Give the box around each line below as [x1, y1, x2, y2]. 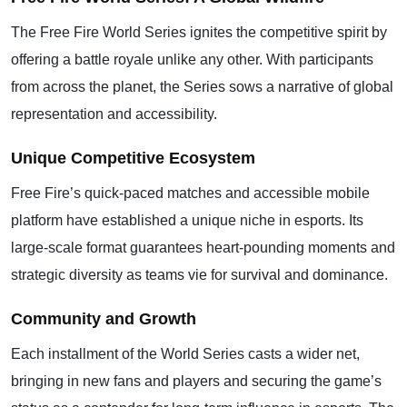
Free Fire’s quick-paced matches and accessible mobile [11, 185, 370, 201]
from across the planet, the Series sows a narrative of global [11, 79, 393, 94]
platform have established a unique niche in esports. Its [11, 213, 363, 228]
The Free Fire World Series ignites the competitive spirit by [11, 25, 387, 40]
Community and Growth [11, 310, 196, 328]
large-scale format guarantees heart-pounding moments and [11, 240, 395, 255]
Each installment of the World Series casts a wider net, [11, 346, 360, 362]
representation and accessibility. [11, 106, 217, 122]
